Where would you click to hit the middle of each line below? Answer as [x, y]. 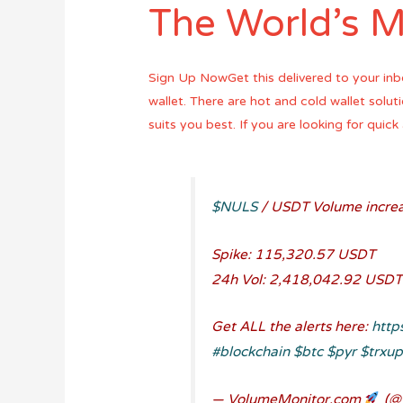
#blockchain [251, 352]
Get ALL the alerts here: [292, 327]
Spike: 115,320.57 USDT [294, 254]
